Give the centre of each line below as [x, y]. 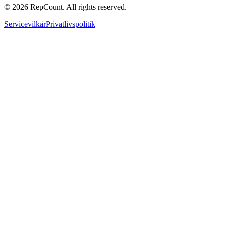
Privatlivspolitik [71, 24]
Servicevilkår [25, 24]
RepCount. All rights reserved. [77, 7]
